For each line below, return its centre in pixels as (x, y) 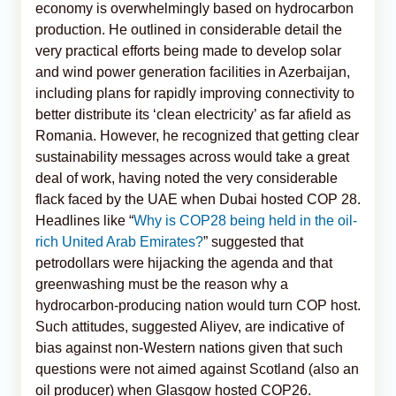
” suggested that (253, 241)
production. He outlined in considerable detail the (189, 29)
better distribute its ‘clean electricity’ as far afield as (193, 114)
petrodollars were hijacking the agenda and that (184, 263)
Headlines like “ (84, 220)
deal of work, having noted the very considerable (187, 178)
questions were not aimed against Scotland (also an (197, 369)
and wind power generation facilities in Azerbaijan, (193, 72)
